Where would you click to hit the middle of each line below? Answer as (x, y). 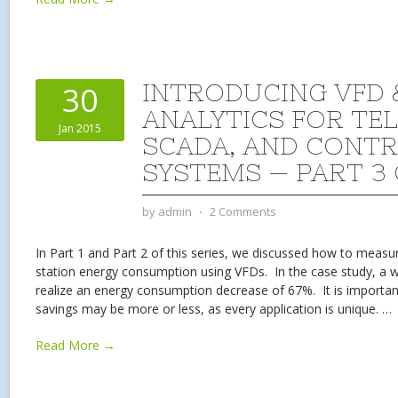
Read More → (76, 345)
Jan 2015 (80, 128)
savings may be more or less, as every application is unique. (209, 309)
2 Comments (243, 211)
